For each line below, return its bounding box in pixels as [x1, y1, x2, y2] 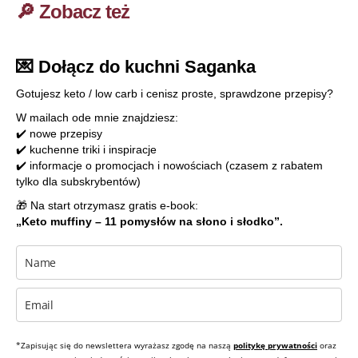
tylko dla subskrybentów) [16, 175, 141, 188]
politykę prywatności [233, 340, 317, 351]
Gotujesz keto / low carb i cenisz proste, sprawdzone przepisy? [16, 87, 333, 100]
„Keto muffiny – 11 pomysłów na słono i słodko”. [16, 215, 283, 228]
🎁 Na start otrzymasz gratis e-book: [16, 199, 198, 212]
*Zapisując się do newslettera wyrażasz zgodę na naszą [16, 340, 233, 351]
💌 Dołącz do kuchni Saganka [16, 57, 256, 77]
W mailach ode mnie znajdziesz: [16, 111, 178, 124]
